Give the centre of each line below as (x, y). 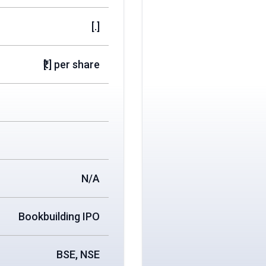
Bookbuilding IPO (59, 217)
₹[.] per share (72, 65)
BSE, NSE (78, 255)
